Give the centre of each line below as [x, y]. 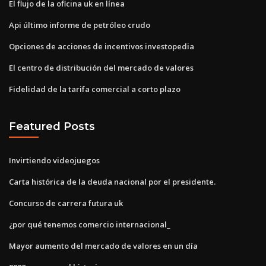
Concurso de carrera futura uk [66, 203]
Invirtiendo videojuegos [54, 160]
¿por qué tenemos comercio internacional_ [90, 224]
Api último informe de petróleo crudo [80, 25]
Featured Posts [52, 126]
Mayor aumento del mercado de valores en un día [103, 246]
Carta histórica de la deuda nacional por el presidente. [112, 181]
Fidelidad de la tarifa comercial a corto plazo [95, 89]
